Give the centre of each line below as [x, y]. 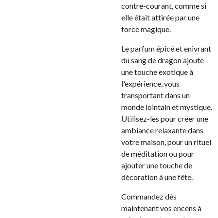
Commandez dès [149, 196]
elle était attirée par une [160, 17]
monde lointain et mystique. [167, 107]
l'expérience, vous [150, 83]
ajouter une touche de [157, 165]
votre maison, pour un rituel [166, 142]
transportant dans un [155, 95]
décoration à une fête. [157, 177]
